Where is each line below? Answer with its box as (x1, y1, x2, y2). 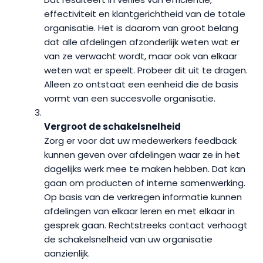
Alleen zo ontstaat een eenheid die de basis (44, 78, 238, 90)
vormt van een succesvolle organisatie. (44, 92, 215, 104)
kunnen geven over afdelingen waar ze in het (44, 149, 240, 161)
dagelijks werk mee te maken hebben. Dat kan (44, 163, 245, 175)
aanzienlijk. (44, 247, 90, 259)
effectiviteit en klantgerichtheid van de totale (44, 8, 245, 20)
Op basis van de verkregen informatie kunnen (44, 191, 242, 203)
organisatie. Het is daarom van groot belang (44, 22, 238, 34)
